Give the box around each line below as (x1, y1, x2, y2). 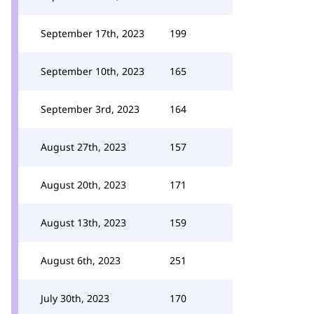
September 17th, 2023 (41, 27, 144, 40)
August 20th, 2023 (41, 178, 126, 191)
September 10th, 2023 (41, 64, 144, 78)
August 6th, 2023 (41, 254, 121, 267)
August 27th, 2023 (41, 140, 126, 153)
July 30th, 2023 (41, 292, 109, 305)
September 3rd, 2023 (41, 102, 139, 116)
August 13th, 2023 (41, 216, 126, 229)
